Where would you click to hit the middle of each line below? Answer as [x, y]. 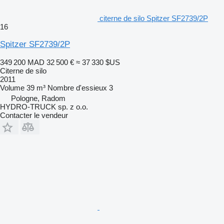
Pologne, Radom [38, 98]
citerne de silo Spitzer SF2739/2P [154, 18]
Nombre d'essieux [77, 87]
